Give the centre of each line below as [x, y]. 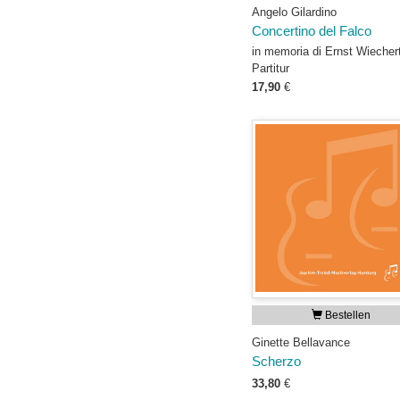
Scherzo [276, 362]
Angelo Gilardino [294, 12]
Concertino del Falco [312, 31]
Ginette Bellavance [301, 342]
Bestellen [346, 315]
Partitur [271, 68]
